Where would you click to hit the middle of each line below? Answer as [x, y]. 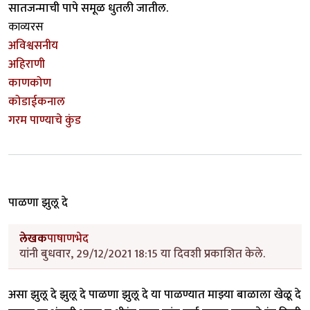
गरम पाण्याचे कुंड [45, 121]
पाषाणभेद [68, 239]
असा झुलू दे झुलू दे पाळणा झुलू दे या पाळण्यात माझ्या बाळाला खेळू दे [155, 294]
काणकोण [30, 83]
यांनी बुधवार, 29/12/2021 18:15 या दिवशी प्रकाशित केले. [142, 254]
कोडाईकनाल [37, 102]
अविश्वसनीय [33, 46]
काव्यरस [26, 27]
